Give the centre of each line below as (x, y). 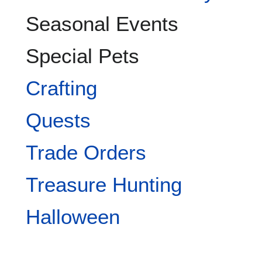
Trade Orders (86, 153)
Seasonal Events (102, 24)
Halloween (73, 217)
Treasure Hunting (104, 185)
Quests (58, 120)
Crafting (61, 88)
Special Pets (82, 56)
